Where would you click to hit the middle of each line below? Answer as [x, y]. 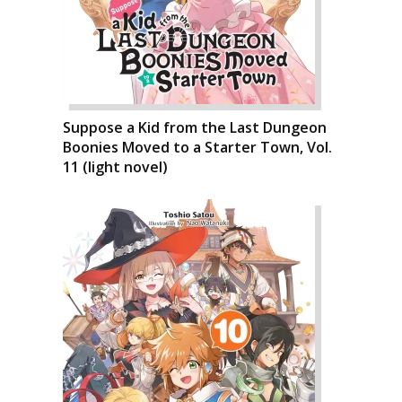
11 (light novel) [115, 166]
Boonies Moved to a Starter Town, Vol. [197, 147]
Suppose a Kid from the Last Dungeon [195, 127]
